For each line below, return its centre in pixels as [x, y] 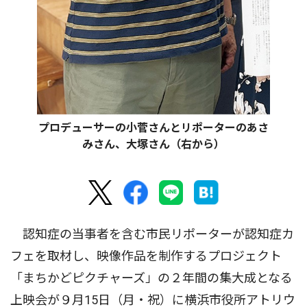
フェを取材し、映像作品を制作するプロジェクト [146, 256]
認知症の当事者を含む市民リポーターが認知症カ [152, 234]
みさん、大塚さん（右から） [153, 144]
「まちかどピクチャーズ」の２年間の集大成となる [151, 278]
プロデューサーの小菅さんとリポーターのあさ [153, 127]
